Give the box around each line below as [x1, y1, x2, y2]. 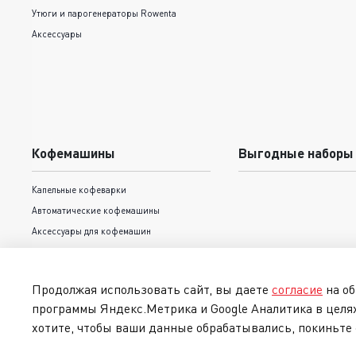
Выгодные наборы [238, 144, 354, 161]
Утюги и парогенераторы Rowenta [32, 7, 176, 18]
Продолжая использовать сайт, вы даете [32, 281, 272, 298]
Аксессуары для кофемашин [32, 225, 151, 236]
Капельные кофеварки [32, 184, 126, 195]
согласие [272, 281, 323, 298]
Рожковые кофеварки [32, 246, 125, 257]
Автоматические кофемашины [32, 204, 160, 215]
